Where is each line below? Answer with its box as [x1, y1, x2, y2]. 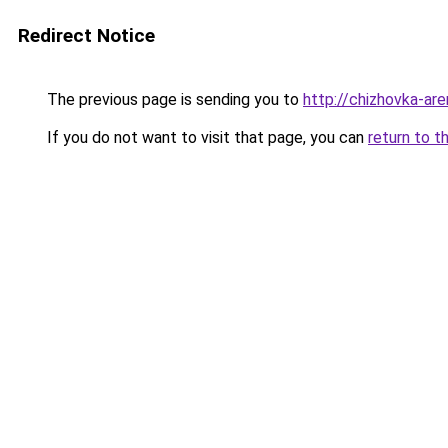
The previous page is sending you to [43, 90, 303, 109]
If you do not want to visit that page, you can [43, 128, 368, 147]
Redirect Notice [18, 24, 155, 47]
